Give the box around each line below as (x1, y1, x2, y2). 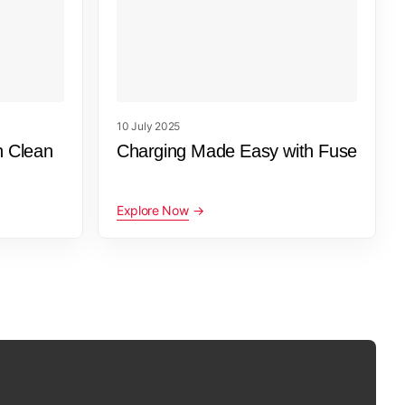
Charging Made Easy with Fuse (117, 140, 357, 161)
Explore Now (117, 202, 189, 218)
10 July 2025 (117, 118, 181, 133)
